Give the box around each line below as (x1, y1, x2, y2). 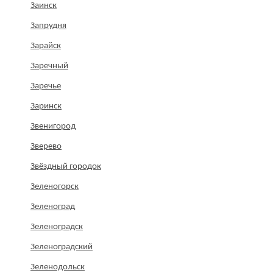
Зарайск (30, 41, 61, 51)
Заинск (30, 1, 57, 11)
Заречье (30, 82, 61, 91)
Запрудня (30, 21, 66, 31)
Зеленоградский (30, 243, 93, 252)
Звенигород (30, 122, 76, 132)
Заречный (30, 62, 68, 71)
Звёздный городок (30, 162, 101, 172)
